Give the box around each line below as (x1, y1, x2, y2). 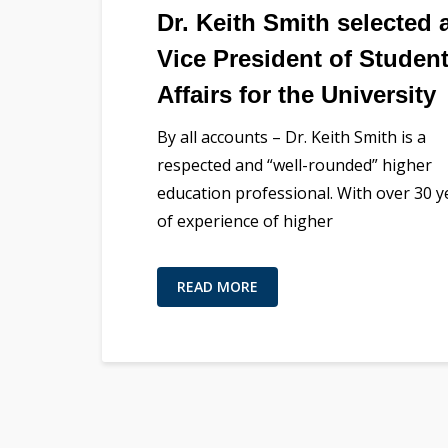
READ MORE (177, 276, 258, 296)
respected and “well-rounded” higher (157, 153, 432, 176)
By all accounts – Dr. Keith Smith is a (157, 125, 426, 148)
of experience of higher (157, 209, 333, 232)
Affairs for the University (157, 80, 436, 108)
